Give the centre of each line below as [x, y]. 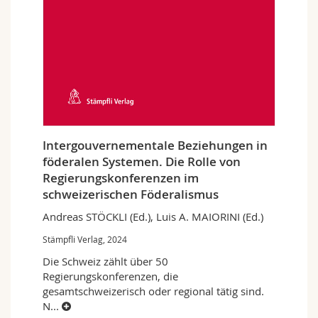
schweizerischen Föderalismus [131, 194]
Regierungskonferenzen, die [110, 276]
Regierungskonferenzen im [121, 178]
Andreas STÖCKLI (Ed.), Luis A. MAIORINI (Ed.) [153, 217]
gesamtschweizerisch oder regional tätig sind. [153, 291]
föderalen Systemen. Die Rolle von [142, 162]
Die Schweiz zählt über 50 [105, 262]
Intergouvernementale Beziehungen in [155, 146]
